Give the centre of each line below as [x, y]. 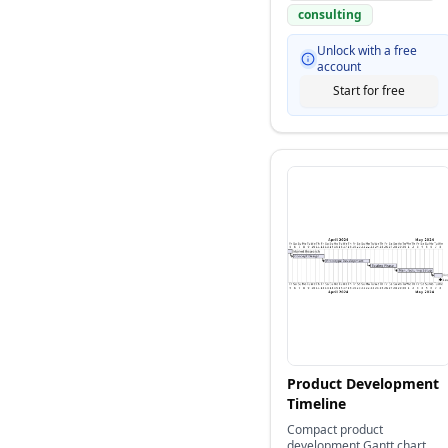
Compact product [335, 429]
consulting [330, 14]
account [338, 66]
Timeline [316, 403]
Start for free [369, 90]
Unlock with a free [366, 50]
